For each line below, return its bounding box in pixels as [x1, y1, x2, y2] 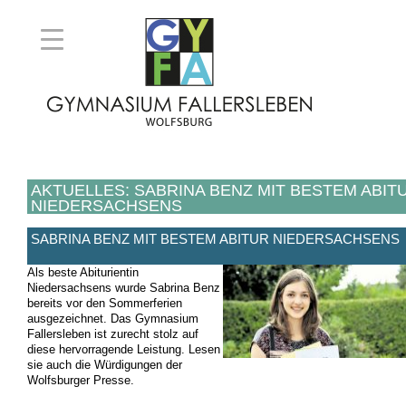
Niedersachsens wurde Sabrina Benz [26, 281, 220, 295]
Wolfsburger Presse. [26, 373, 134, 388]
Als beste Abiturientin [26, 266, 139, 280]
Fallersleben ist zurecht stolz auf [26, 327, 198, 342]
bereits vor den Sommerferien [26, 296, 182, 311]
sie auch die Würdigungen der [26, 358, 182, 372]
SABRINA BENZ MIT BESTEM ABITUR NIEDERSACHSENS [30, 231, 400, 247]
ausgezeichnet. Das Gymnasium [26, 312, 198, 326]
